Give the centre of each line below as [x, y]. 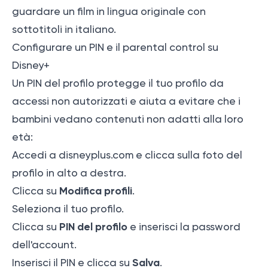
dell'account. [44, 245]
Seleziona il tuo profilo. [68, 209]
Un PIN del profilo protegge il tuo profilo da [118, 83]
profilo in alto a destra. [69, 173]
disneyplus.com [96, 155]
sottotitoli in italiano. [64, 30]
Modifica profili [96, 191]
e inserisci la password [184, 227]
